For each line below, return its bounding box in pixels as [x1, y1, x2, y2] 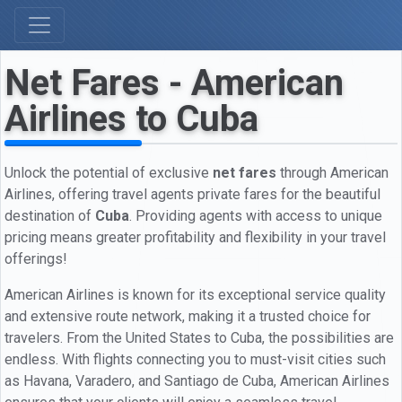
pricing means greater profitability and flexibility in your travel [4, 228, 386, 246]
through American [276, 163, 389, 181]
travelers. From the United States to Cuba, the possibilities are [4, 328, 394, 346]
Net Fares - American [4, 62, 344, 104]
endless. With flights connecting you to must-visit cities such [4, 350, 386, 368]
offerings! [4, 249, 67, 267]
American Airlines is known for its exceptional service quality [4, 285, 386, 303]
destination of [4, 206, 95, 224]
